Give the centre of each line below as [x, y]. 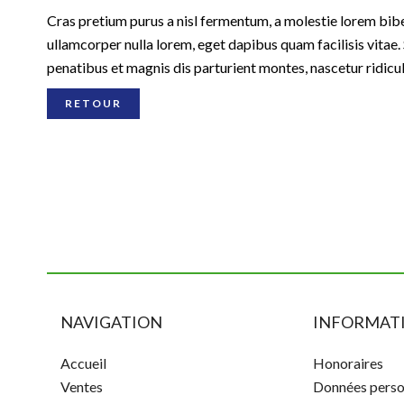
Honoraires [348, 363]
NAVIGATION [111, 322]
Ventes [82, 386]
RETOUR [93, 103]
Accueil [83, 363]
